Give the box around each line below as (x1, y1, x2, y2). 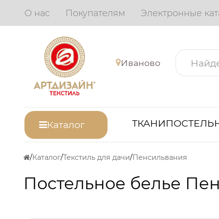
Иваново (121, 57, 160, 68)
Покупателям (66, 7, 126, 19)
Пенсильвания (132, 153, 187, 162)
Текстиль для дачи (63, 153, 130, 162)
